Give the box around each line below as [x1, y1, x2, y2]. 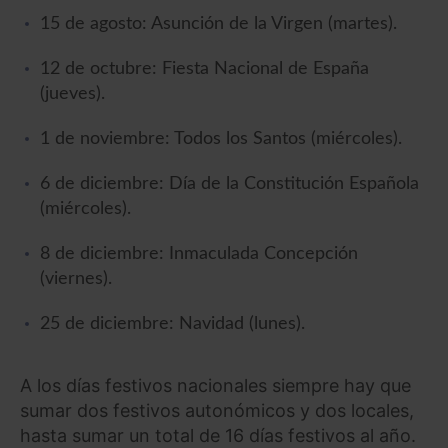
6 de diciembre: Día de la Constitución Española [40, 175, 419, 194]
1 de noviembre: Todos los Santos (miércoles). [40, 130, 402, 149]
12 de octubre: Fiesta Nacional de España [40, 60, 369, 79]
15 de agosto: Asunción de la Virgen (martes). [40, 15, 397, 34]
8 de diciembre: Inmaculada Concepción [40, 245, 358, 264]
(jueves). [40, 85, 105, 104]
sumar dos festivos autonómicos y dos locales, [20, 400, 414, 422]
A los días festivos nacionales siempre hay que [20, 375, 411, 397]
